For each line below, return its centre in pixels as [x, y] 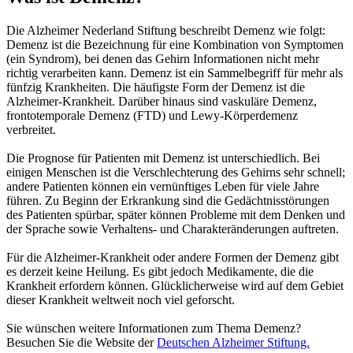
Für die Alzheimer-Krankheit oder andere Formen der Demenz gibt [173, 258]
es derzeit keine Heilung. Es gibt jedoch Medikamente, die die [160, 272]
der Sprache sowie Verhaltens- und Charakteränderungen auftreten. [173, 229]
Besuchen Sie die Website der [82, 343]
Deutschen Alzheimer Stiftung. [233, 343]
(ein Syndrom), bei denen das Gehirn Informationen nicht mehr [163, 59]
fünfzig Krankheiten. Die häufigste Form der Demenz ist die [156, 87]
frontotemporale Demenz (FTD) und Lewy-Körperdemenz [152, 116]
